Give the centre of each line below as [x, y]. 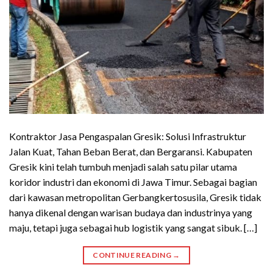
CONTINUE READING [133, 255]
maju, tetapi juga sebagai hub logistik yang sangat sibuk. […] [133, 227]
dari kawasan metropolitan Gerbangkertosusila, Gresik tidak [135, 197]
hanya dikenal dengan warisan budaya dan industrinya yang [131, 212]
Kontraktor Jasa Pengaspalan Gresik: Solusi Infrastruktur [128, 136]
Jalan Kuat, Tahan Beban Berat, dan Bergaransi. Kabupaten [131, 151]
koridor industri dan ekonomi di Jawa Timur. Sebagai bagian [133, 182]
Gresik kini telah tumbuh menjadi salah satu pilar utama [123, 166]
